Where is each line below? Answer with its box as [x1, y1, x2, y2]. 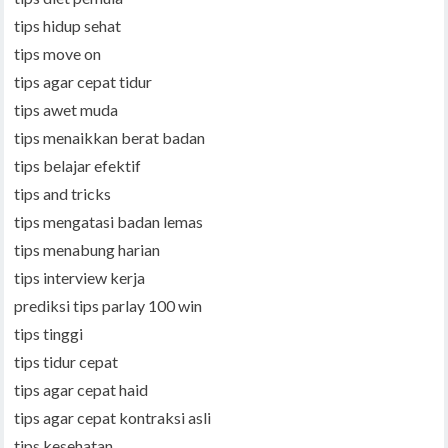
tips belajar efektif [14, 156, 142, 176]
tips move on [14, 44, 102, 64]
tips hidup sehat [14, 16, 122, 36]
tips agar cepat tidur [14, 72, 153, 92]
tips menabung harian [14, 240, 161, 260]
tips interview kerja [14, 268, 146, 288]
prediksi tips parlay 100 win [14, 296, 203, 316]
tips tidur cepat [14, 352, 119, 372]
